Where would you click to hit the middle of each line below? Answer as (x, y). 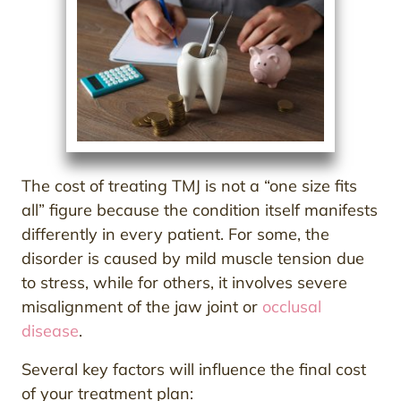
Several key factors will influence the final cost (194, 369)
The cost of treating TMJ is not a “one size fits (189, 185)
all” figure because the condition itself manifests (200, 209)
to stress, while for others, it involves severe (184, 282)
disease (50, 330)
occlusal (292, 306)
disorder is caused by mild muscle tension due (193, 258)
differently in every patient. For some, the (175, 234)
